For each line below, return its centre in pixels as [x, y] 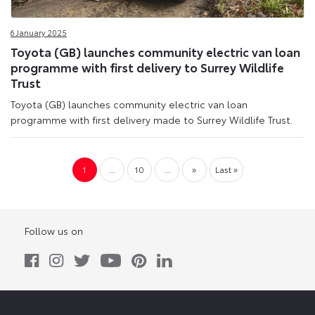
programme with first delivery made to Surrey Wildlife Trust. [152, 119]
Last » [226, 169]
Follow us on [54, 230]
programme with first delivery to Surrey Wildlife [147, 67]
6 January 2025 [39, 32]
